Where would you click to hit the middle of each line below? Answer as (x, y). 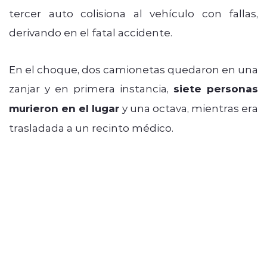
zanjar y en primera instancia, (91, 88)
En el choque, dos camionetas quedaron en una (133, 69)
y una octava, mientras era (189, 108)
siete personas (216, 88)
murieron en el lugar (64, 108)
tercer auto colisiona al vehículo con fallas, (133, 13)
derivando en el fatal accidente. (91, 32)
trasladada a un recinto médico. (91, 127)
